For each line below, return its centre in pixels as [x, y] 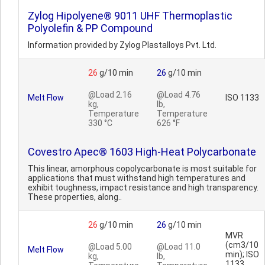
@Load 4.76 [179, 95]
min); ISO [242, 254]
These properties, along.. [75, 197]
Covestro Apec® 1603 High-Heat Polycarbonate [142, 152]
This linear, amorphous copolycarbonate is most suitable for [142, 169]
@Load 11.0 [179, 247]
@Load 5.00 [110, 247]
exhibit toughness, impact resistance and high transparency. [143, 188]
